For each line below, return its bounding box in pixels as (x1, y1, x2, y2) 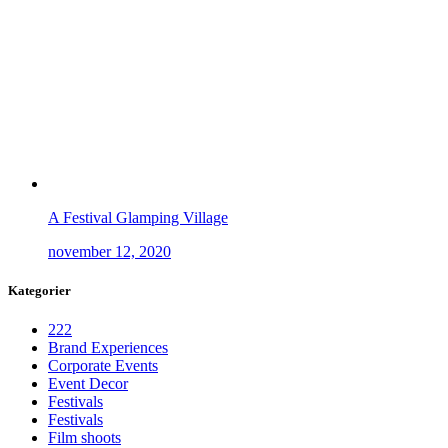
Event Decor (48, 375, 128, 393)
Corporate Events (48, 357, 158, 375)
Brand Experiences (48, 339, 168, 357)
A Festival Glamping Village (48, 208, 228, 226)
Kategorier (8, 282, 71, 298)
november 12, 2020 (48, 242, 171, 260)
